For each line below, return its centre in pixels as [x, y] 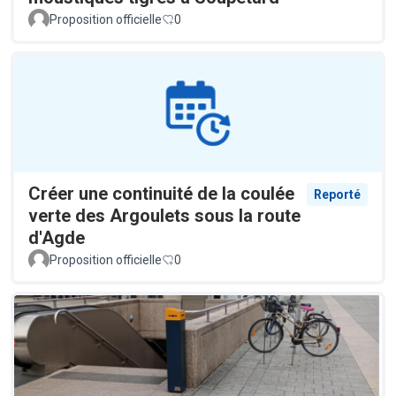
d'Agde [57, 238]
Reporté [337, 195]
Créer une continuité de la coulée [161, 194]
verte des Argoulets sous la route [164, 216]
